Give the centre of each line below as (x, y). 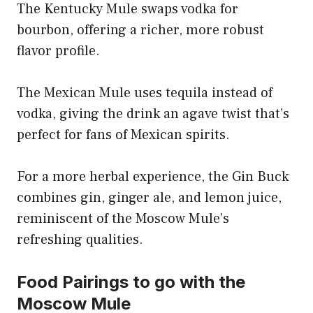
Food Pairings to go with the (131, 282)
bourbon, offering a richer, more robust (140, 30)
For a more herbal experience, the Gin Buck (153, 176)
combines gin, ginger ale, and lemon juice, (149, 197)
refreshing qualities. (80, 239)
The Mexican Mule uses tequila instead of (145, 93)
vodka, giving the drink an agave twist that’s (153, 114)
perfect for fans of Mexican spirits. (123, 134)
